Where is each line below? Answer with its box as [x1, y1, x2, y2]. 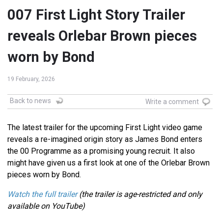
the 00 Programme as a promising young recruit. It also [7, 146, 195, 156]
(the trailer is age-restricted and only [77, 190, 202, 199]
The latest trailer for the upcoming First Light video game [7, 123, 202, 133]
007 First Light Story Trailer [7, 6, 185, 24]
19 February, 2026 [7, 76, 55, 83]
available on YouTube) [7, 201, 85, 211]
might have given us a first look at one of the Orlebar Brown [7, 158, 210, 168]
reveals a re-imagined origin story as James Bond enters [7, 135, 202, 144]
